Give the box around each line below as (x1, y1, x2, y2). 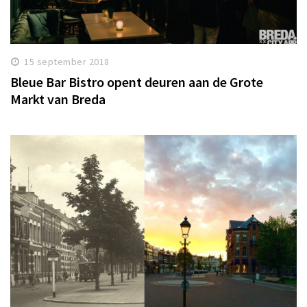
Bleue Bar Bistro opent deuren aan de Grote (10, 73, 263, 90)
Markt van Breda (10, 90, 106, 108)
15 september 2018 (24, 55, 110, 68)
